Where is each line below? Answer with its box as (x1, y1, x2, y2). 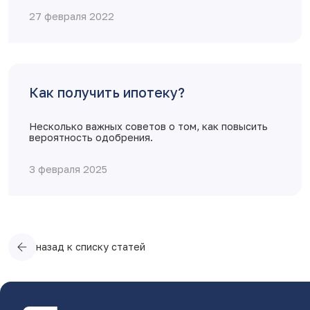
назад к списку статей (36, 241, 145, 253)
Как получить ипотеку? (29, 84, 185, 101)
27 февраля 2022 (29, 10, 114, 23)
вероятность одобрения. (29, 131, 153, 144)
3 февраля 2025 (29, 163, 107, 176)
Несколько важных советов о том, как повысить (29, 120, 268, 133)
